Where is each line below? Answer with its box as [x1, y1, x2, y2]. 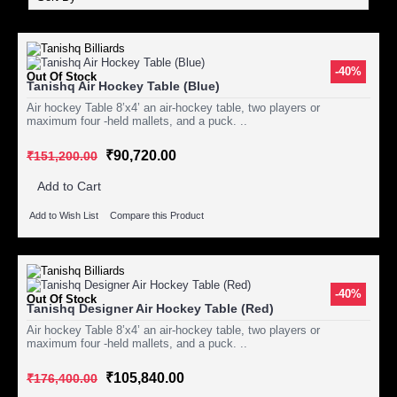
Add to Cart [37, 179, 101, 193]
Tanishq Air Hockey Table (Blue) [27, 79, 220, 93]
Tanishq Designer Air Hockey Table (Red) [27, 301, 274, 316]
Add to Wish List [29, 210, 98, 222]
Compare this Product [110, 210, 204, 222]
